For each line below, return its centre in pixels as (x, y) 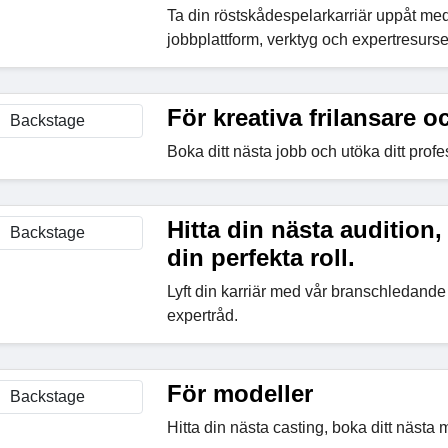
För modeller (239, 393)
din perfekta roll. (260, 257)
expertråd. (202, 315)
